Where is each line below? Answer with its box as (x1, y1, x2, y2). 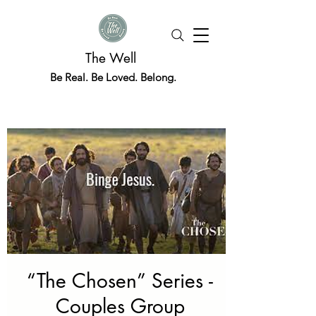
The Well (85, 49, 140, 67)
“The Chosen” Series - (27, 268, 213, 293)
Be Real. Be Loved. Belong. (49, 71, 176, 84)
